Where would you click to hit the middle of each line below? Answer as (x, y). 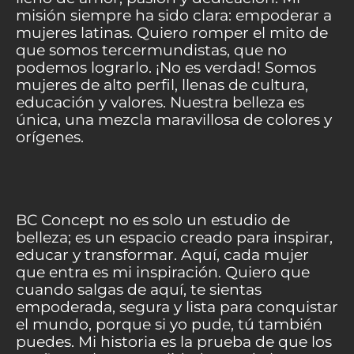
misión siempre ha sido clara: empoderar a (174, 15)
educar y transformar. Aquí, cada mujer (162, 254)
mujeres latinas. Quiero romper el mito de (172, 32)
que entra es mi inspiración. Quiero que (163, 272)
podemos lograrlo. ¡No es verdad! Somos (166, 67)
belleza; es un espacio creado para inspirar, (174, 237)
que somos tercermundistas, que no (151, 50)
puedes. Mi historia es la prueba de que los (174, 341)
